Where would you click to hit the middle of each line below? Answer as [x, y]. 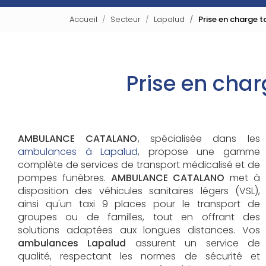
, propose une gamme [199, 152]
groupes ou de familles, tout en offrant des [139, 217]
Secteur [126, 19]
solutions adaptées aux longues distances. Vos [139, 230]
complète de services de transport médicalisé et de [139, 165]
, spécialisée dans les [199, 139]
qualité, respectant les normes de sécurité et [139, 256]
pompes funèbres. [64, 178]
